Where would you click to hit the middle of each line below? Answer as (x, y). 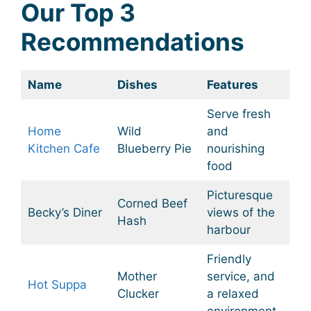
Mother (137, 276)
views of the (241, 212)
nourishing (235, 148)
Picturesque (239, 195)
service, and (241, 276)
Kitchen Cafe (64, 148)
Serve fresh (238, 114)
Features (232, 84)
